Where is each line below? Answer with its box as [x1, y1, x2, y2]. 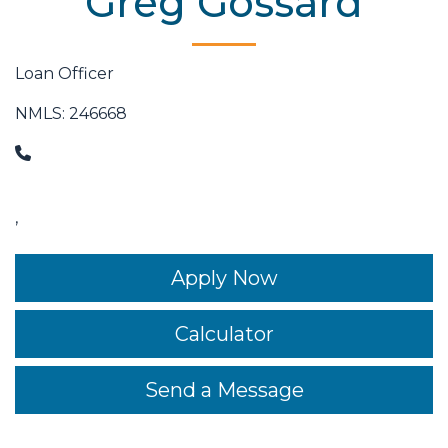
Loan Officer [15, 64, 114, 84]
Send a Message [144, 378, 304, 403]
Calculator [174, 322, 274, 347]
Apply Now [170, 266, 278, 291]
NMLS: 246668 [15, 104, 127, 124]
